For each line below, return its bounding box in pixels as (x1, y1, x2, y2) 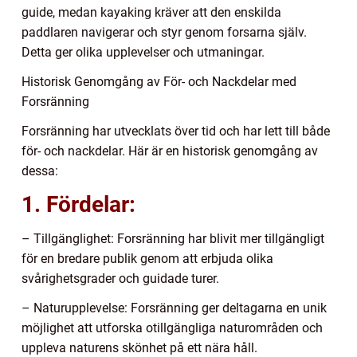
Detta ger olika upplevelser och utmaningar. (22, 45, 265, 61)
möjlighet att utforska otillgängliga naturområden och (22, 320, 323, 336)
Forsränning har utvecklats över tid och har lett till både (22, 124, 330, 139)
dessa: (22, 163, 58, 179)
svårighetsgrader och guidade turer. (22, 271, 219, 287)
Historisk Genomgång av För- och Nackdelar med (22, 74, 296, 90)
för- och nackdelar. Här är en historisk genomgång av (22, 143, 318, 159)
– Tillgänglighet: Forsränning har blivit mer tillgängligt (22, 231, 324, 247)
